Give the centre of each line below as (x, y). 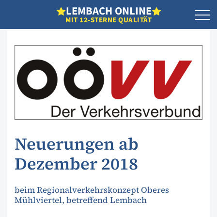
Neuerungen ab (77, 144)
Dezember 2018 (76, 164)
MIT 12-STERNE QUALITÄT (108, 20)
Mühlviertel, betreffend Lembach (81, 200)
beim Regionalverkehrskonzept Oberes (92, 190)
